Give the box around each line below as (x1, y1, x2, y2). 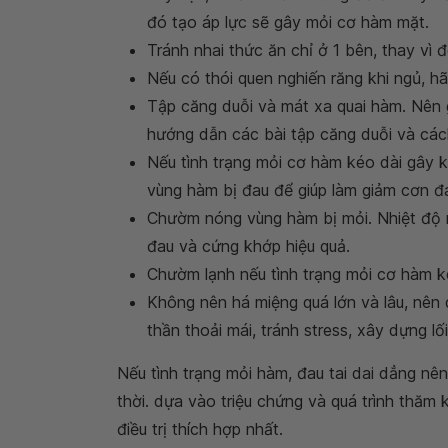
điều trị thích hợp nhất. (117, 418, 283, 439)
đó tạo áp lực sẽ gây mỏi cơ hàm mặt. (147, 11, 429, 32)
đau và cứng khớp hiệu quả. (147, 235, 350, 256)
